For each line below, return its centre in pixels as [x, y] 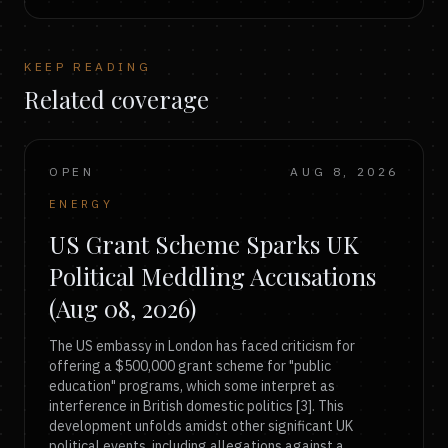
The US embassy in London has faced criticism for [202, 346]
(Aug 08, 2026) [122, 308]
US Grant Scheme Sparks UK [204, 244]
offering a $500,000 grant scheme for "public [190, 366]
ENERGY [81, 204]
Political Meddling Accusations [212, 276]
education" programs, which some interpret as [192, 386]
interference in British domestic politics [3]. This [196, 406]
